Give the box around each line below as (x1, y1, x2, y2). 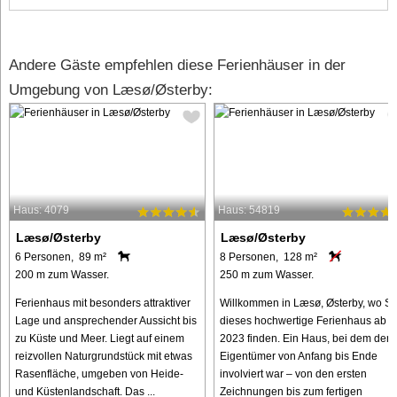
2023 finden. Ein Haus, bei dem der (219, 331, 390, 345)
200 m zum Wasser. (15, 268, 109, 281)
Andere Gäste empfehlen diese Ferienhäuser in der (9, 56, 346, 74)
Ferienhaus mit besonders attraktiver (15, 296, 191, 309)
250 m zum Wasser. (219, 268, 314, 281)
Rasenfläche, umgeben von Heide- (15, 367, 183, 380)
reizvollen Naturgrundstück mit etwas (15, 349, 192, 362)
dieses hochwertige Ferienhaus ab (219, 314, 386, 327)
